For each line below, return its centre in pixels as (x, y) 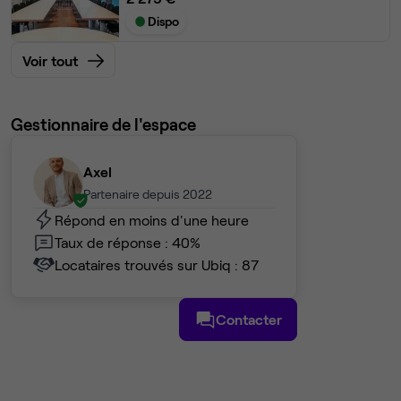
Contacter (249, 320)
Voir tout (50, 61)
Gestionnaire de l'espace (103, 124)
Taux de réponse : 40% (128, 242)
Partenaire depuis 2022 (148, 194)
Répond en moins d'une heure (152, 219)
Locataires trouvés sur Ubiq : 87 (157, 264)
